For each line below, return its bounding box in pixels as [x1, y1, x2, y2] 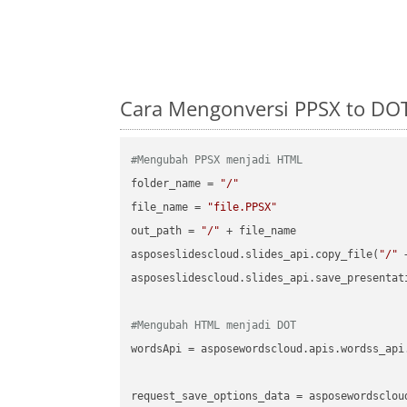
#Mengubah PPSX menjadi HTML [131, 154, 303, 167]
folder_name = [131, 177, 221, 191]
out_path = [131, 224, 202, 238]
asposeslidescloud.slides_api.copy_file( [131, 248, 380, 262]
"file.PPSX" [207, 201, 278, 214]
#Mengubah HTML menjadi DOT [131, 319, 297, 333]
